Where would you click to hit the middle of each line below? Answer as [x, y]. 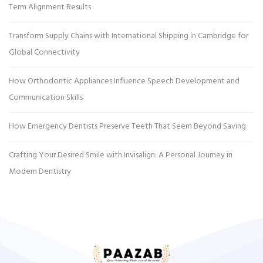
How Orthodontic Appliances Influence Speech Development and [124, 82]
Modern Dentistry [40, 172]
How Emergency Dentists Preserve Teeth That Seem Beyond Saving [127, 127]
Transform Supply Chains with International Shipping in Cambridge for [129, 36]
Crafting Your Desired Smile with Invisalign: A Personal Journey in [121, 156]
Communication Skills [46, 98]
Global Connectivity [44, 53]
